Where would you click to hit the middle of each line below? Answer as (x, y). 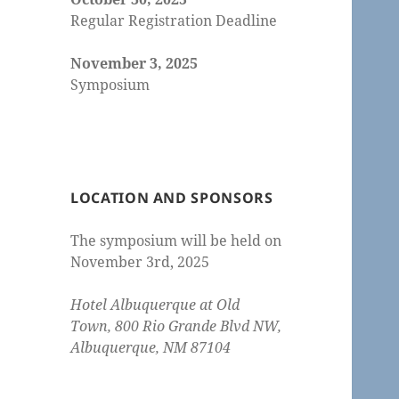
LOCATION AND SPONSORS (172, 198)
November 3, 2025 (134, 64)
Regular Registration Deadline (174, 21)
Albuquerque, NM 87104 (151, 348)
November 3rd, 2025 (140, 262)
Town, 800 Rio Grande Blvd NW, (176, 326)
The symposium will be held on (176, 241)
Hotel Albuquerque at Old (155, 305)
